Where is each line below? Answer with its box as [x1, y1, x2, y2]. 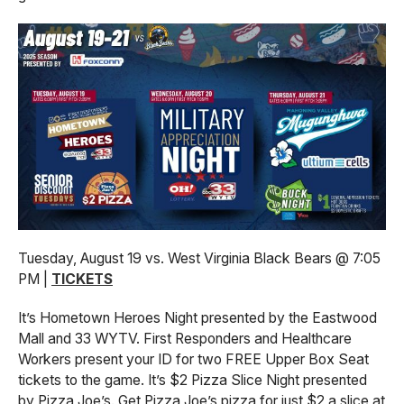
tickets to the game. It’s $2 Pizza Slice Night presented [18, 372, 367, 389]
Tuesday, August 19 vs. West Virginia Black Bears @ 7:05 [18, 250, 381, 267]
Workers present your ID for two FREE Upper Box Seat [18, 351, 369, 368]
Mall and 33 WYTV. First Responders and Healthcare [18, 330, 352, 347]
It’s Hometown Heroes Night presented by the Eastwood [18, 309, 377, 326]
